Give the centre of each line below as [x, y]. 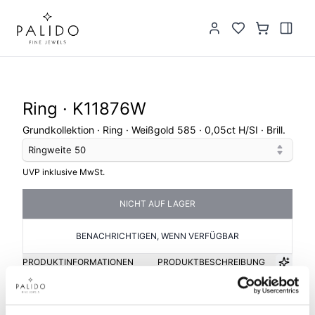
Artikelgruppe [51, 306]
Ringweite [51, 150]
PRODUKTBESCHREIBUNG [211, 262]
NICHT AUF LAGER [157, 204]
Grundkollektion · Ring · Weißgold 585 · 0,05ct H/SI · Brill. [154, 130]
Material [186, 306]
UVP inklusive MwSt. [64, 172]
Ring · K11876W [84, 109]
